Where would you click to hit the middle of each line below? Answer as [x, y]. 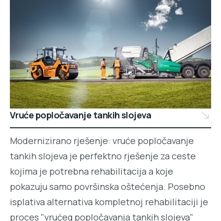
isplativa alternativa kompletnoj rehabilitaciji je [109, 202]
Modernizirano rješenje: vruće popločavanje [102, 141]
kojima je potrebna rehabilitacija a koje [92, 171]
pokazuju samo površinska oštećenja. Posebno [108, 187]
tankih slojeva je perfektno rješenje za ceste [103, 156]
